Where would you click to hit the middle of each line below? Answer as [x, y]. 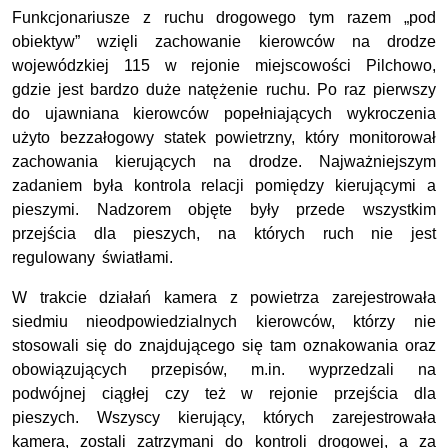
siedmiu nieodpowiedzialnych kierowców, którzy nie [224, 322]
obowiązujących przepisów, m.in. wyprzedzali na [224, 370]
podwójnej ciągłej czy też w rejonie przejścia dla [224, 394]
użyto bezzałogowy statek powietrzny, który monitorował [224, 138]
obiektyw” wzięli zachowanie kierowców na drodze [224, 42]
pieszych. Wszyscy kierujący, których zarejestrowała [224, 418]
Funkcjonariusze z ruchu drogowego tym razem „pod [224, 18]
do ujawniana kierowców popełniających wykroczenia [224, 114]
